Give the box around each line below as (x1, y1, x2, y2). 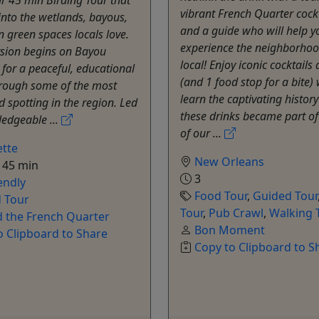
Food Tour (194, 187, 247, 204)
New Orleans (194, 153, 264, 169)
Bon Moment (194, 221, 265, 238)
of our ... (180, 125, 224, 141)
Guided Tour (253, 187, 318, 204)
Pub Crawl (209, 204, 263, 221)
